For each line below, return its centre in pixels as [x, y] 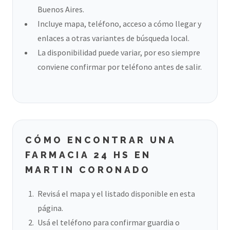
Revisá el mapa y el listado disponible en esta [116, 194]
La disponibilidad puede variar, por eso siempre [119, 53]
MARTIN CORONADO [88, 170]
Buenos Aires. [61, 9]
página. [50, 208]
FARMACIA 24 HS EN [88, 155]
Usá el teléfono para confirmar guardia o [109, 222]
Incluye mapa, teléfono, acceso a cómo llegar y [119, 24]
